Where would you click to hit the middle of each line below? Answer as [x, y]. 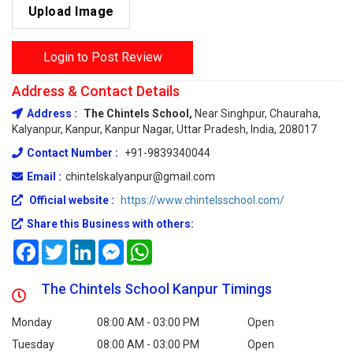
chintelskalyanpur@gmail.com [140, 176]
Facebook [63, 245]
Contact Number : [74, 152]
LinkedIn [116, 245]
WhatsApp [178, 245]
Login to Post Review [102, 57]
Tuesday [33, 344]
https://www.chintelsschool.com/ [203, 200]
